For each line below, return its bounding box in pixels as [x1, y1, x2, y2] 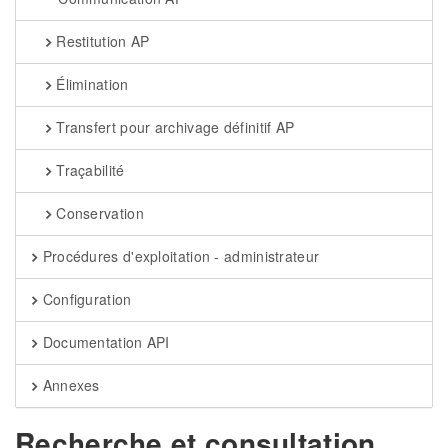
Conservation [51, 203, 144, 223]
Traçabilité [51, 160, 125, 180]
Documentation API [38, 332, 170, 352]
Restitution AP [51, 31, 150, 51]
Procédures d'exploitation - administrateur [38, 246, 320, 266]
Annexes [38, 375, 100, 395]
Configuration [38, 289, 132, 309]
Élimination [51, 74, 129, 94]
